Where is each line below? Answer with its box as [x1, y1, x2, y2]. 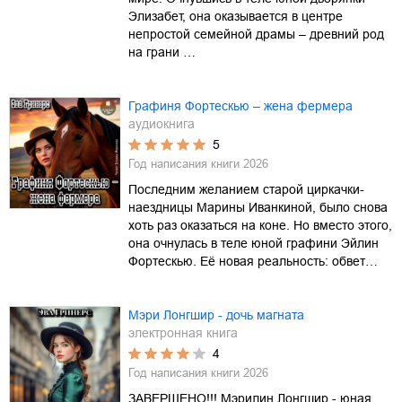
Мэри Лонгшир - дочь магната [128, 307, 304, 322]
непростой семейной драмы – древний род [128, 26, 384, 41]
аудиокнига [128, 116, 195, 131]
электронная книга [128, 325, 238, 340]
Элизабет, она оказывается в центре [128, 8, 343, 23]
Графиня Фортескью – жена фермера [128, 98, 353, 113]
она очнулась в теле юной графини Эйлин [128, 235, 379, 250]
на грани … [128, 44, 196, 59]
